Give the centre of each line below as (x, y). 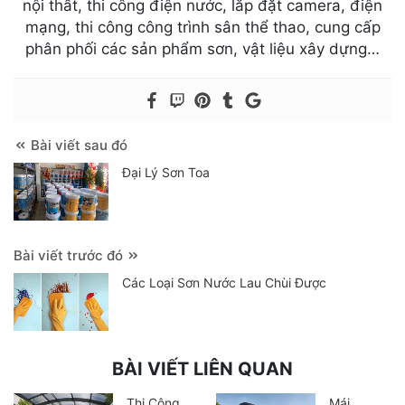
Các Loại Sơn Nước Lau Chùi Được (224, 283)
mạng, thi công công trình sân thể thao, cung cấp (202, 28)
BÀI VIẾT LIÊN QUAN (202, 369)
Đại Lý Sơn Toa (165, 173)
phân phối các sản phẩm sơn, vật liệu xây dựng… (202, 49)
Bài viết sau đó (77, 146)
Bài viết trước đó (70, 256)
